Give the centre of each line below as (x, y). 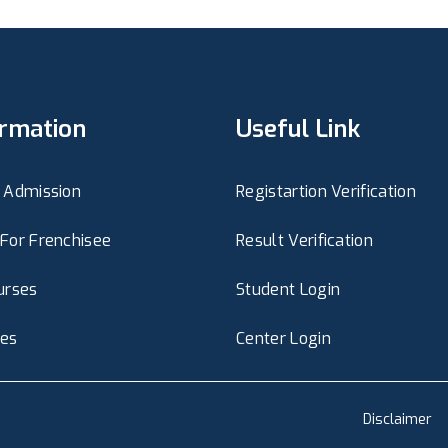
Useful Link (298, 128)
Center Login (283, 338)
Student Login (288, 289)
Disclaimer (397, 420)
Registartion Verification (326, 191)
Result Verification (305, 240)
